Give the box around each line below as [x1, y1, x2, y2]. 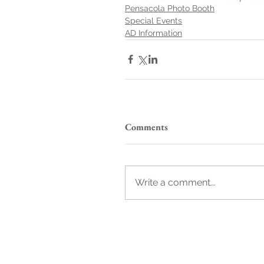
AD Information [125, 28, 182, 38]
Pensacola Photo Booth [125, 3, 214, 13]
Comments [125, 120, 168, 133]
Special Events [125, 15, 182, 25]
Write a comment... [135, 176, 216, 188]
